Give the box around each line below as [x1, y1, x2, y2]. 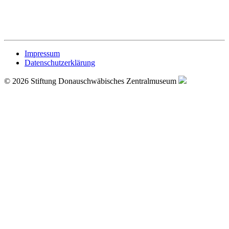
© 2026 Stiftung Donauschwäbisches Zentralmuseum [4, 76, 178, 85]
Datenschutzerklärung [25, 58, 95, 67]
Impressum [25, 49, 60, 58]
